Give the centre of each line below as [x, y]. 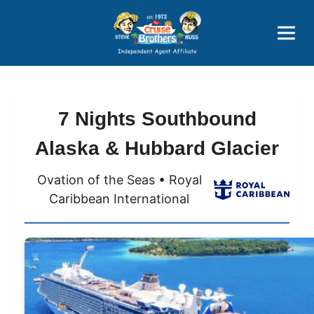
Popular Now [157, 41]
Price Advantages [157, 14]
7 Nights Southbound [157, 119]
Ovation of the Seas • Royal [119, 180]
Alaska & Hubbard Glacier [157, 149]
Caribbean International [120, 199]
